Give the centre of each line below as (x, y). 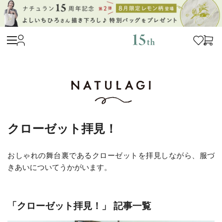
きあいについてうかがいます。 (59, 167)
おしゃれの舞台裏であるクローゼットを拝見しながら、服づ (111, 156)
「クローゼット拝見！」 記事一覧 (79, 206)
